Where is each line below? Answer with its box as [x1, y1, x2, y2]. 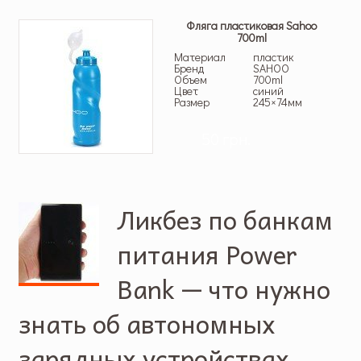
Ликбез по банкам [117, 198, 334, 239]
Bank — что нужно [117, 268, 331, 309]
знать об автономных [18, 302, 276, 343]
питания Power [117, 233, 298, 274]
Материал [173, 49, 226, 65]
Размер [173, 94, 210, 110]
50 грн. [201, 128, 251, 150]
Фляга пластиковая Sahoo [186, 18, 317, 34]
